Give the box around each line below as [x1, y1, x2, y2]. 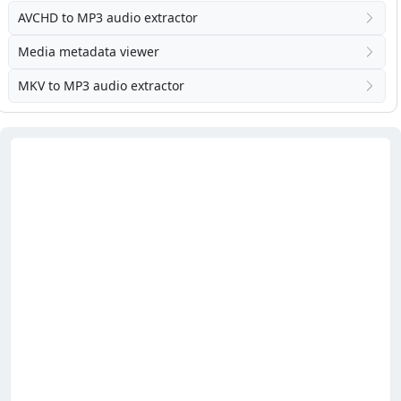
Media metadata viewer [18, 42, 159, 60]
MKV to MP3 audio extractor [18, 76, 184, 94]
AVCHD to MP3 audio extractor [18, 8, 198, 26]
